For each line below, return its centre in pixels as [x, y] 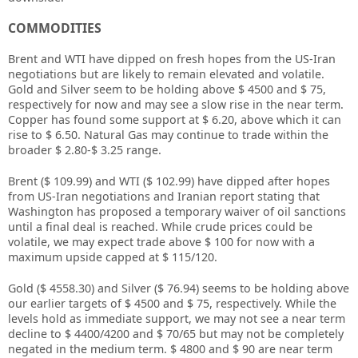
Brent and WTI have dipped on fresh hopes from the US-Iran [172, 59]
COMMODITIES [55, 28]
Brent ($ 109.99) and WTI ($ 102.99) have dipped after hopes [169, 181]
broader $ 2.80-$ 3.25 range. [85, 150]
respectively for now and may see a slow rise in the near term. [176, 104]
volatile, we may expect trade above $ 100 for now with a [161, 242]
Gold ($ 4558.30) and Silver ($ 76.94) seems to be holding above [179, 288]
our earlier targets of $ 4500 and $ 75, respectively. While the [172, 303]
